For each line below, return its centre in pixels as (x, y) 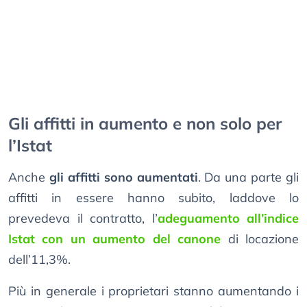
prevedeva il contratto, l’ (83, 219)
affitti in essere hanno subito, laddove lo (153, 198)
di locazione (260, 239)
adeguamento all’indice (228, 219)
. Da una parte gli (248, 177)
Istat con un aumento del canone (115, 239)
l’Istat (30, 146)
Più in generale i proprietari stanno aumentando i (153, 291)
